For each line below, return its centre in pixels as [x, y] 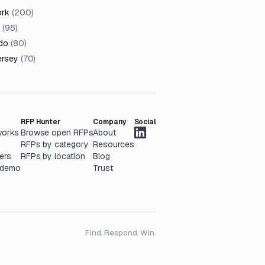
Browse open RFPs [57, 132]
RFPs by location [53, 156]
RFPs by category [54, 144]
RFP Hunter [40, 122]
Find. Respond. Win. [120, 232]
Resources [114, 144]
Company [110, 122]
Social [145, 122]
